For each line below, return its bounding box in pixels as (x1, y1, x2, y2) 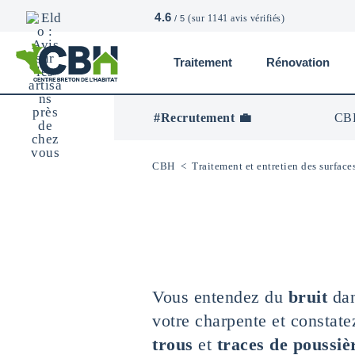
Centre (15, 106, 55, 122)
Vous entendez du (152, 287, 288, 307)
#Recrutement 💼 (154, 111, 251, 124)
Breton (15, 120, 55, 136)
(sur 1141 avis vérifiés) (188, 13, 284, 24)
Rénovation (265, 55, 333, 69)
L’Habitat (15, 147, 71, 162)
